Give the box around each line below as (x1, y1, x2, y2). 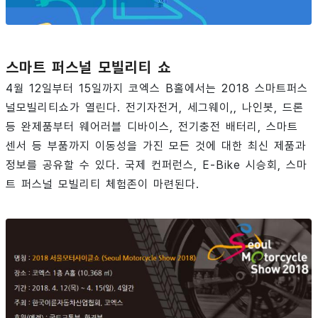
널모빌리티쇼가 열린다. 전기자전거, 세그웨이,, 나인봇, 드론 (6, 100, 304, 114)
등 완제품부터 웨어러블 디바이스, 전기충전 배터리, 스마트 (6, 119, 298, 133)
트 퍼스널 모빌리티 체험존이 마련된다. (6, 177, 199, 191)
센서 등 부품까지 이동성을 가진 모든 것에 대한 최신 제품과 (6, 138, 306, 153)
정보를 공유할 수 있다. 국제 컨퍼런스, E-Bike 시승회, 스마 (6, 158, 307, 172)
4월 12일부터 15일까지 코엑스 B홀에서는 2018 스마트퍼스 (6, 81, 308, 95)
